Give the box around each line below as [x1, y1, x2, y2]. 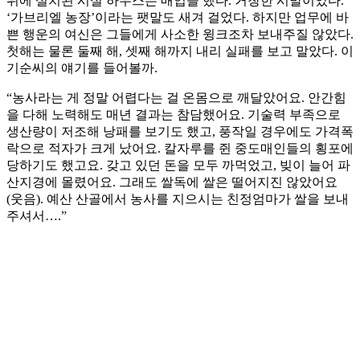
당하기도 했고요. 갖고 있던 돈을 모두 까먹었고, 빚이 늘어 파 [6, 158, 350, 173]
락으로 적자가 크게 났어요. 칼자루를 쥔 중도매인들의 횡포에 [6, 141, 354, 156]
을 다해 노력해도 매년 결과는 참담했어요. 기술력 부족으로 [6, 108, 341, 122]
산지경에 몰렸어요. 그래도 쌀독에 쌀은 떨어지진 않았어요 [6, 175, 337, 190]
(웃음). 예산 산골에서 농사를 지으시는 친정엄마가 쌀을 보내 [6, 192, 349, 207]
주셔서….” [6, 209, 67, 223]
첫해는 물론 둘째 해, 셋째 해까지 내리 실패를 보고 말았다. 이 [6, 44, 354, 59]
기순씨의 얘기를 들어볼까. [6, 61, 157, 76]
